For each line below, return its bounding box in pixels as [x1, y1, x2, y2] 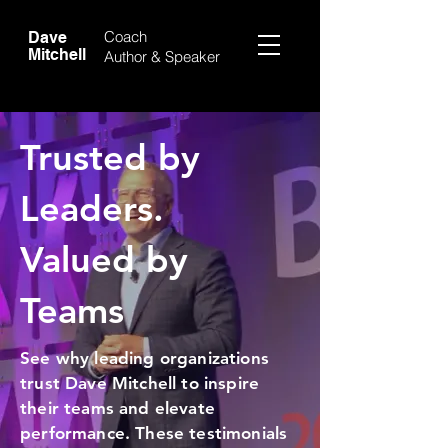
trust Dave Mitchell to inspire [20, 373, 260, 393]
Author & [104, 47, 165, 66]
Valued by [20, 238, 188, 281]
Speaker [165, 47, 220, 66]
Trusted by [20, 136, 200, 179]
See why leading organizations [20, 348, 269, 368]
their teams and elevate [20, 398, 215, 418]
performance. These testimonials [20, 423, 288, 443]
